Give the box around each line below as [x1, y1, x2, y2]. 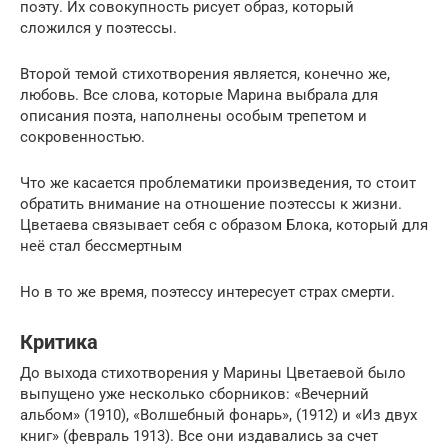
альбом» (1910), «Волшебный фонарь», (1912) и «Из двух [20, 405, 417, 424]
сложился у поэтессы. [20, 18, 177, 37]
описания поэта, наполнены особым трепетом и [20, 106, 367, 125]
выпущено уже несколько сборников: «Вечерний [20, 384, 369, 403]
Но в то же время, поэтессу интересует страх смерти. [20, 282, 395, 301]
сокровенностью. [20, 127, 145, 146]
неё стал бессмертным [20, 236, 182, 255]
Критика [20, 331, 98, 354]
